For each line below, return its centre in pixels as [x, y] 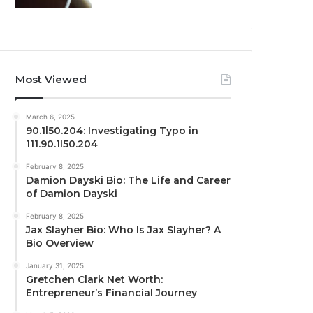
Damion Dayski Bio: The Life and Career [129, 181]
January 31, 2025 [55, 266]
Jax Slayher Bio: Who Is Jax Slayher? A [124, 230]
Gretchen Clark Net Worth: [95, 280]
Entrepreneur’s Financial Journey [112, 293]
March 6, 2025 [51, 117]
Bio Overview [60, 243]
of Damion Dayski [72, 194]
